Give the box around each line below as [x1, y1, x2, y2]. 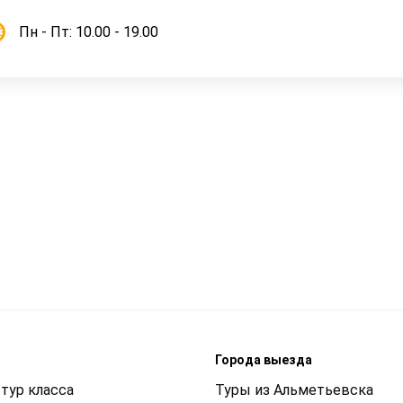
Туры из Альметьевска [215, 381, 373, 399]
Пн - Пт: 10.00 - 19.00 [19, 22, 158, 40]
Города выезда [215, 353, 312, 368]
